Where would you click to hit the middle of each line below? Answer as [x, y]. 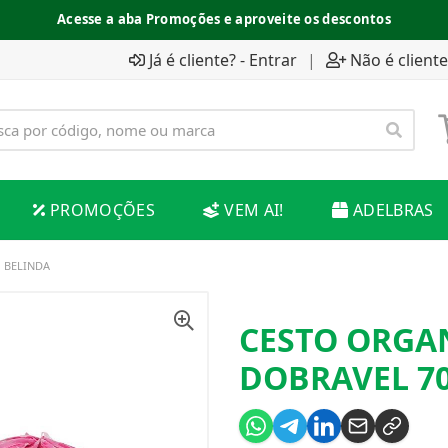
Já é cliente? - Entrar [223, 59]
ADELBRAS [393, 210]
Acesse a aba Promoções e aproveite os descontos [224, 19]
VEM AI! [254, 210]
